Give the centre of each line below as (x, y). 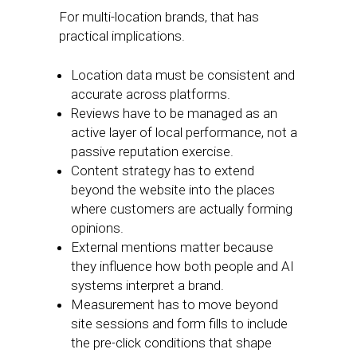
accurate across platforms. (154, 94)
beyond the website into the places (173, 190)
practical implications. (122, 36)
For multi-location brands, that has (159, 17)
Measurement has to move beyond (175, 304)
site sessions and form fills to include (179, 324)
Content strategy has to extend (163, 171)
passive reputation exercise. (155, 151)
